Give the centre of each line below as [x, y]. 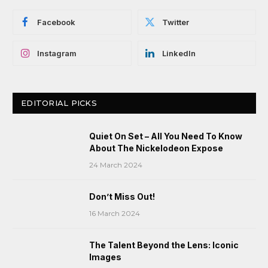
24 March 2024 [116, 165]
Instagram [57, 54]
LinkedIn [179, 54]
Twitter [175, 22]
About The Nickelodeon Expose [156, 148]
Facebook [56, 22]
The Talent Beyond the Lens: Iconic [164, 245]
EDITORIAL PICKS [59, 103]
